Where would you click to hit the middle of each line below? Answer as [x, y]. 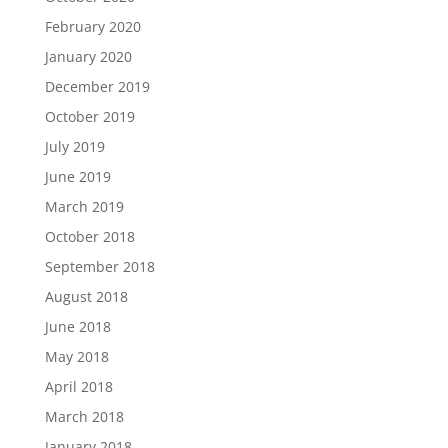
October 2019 [89, 116]
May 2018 [76, 356]
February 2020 [92, 26]
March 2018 [84, 416]
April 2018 [78, 386]
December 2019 [97, 86]
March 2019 [84, 206]
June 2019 [77, 176]
